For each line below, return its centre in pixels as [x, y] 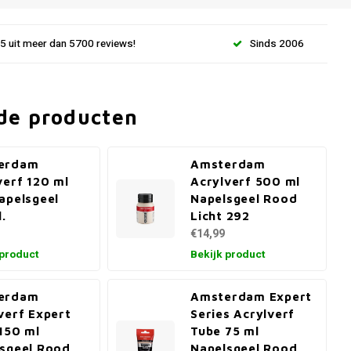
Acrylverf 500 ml [246, 181]
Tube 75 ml [225, 331]
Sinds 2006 [277, 43]
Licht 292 [220, 215]
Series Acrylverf [243, 313]
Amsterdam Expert [251, 296]
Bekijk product [228, 255]
